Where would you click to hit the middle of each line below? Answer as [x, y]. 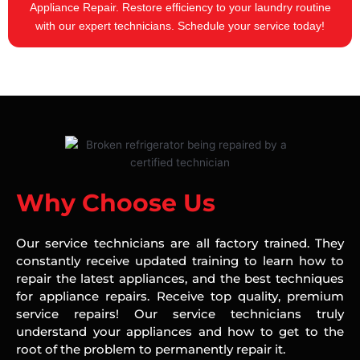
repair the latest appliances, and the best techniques [180, 279]
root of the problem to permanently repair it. [151, 350]
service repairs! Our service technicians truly [180, 314]
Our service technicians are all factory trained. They [180, 243]
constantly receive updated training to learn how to [180, 261]
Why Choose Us [116, 203]
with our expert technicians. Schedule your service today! [180, 26]
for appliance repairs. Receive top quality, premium [180, 297]
